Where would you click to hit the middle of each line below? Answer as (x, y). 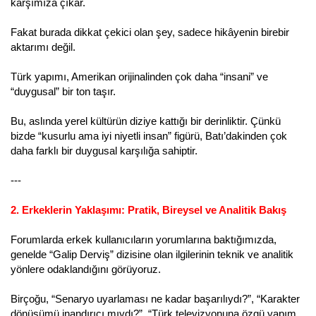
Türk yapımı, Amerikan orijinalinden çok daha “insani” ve (139, 76)
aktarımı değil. (43, 47)
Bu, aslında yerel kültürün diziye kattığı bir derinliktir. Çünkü (146, 121)
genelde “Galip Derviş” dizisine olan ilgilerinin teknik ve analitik (152, 254)
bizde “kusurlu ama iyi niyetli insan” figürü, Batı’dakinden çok (149, 135)
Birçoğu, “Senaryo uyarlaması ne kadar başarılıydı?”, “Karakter (155, 298)
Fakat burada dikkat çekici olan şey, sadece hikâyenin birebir (150, 32)
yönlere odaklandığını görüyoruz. (86, 269)
